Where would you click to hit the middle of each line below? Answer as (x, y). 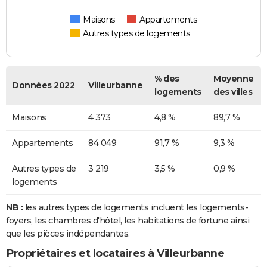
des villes (233, 91)
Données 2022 (43, 85)
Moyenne (234, 78)
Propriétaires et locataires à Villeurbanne (115, 253)
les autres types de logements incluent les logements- (135, 207)
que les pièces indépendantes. (68, 233)
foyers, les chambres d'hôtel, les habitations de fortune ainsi (128, 220)
